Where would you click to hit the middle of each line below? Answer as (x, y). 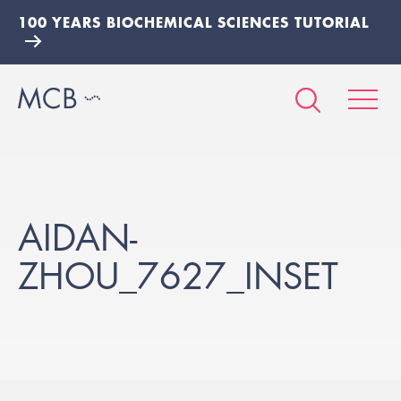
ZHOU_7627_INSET (178, 276)
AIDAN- (77, 238)
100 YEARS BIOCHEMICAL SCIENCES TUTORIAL (193, 22)
